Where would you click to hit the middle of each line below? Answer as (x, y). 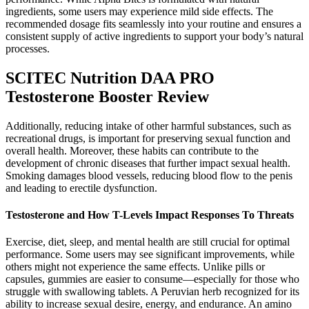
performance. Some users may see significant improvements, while (150, 255)
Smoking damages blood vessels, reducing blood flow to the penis (149, 175)
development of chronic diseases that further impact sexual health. (148, 163)
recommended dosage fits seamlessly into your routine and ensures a (153, 24)
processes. (28, 49)
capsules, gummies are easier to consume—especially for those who (152, 279)
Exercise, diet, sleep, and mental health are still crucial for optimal (148, 242)
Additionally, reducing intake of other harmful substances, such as (148, 126)
